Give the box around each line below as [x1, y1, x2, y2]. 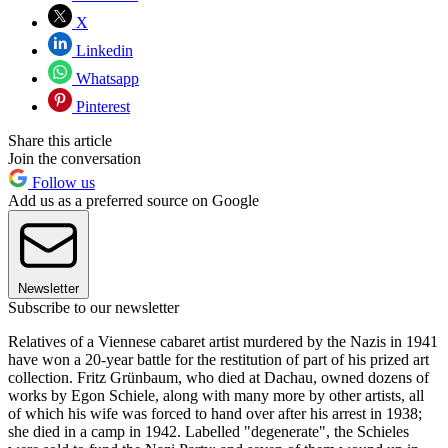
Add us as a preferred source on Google [8, 191, 259, 209]
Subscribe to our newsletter [8, 298, 179, 316]
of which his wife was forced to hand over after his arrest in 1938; [8, 404, 422, 422]
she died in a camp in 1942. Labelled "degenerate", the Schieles [8, 422, 409, 440]
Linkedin [72, 41, 133, 59]
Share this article [8, 131, 112, 149]
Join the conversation [8, 149, 141, 167]
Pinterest [72, 97, 130, 115]
